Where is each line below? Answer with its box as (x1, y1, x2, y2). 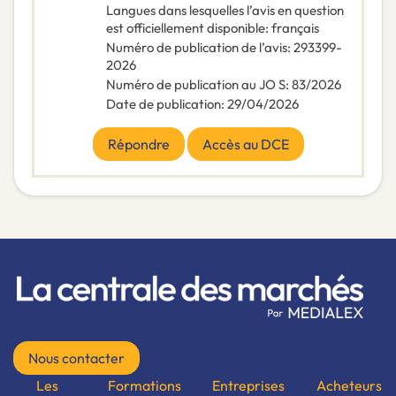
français (271, 19, 319, 37)
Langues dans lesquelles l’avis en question (106, 2, 344, 19)
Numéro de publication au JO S (106, 76, 286, 94)
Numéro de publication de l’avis (106, 39, 287, 57)
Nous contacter (28, 349, 125, 368)
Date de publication (106, 95, 221, 113)
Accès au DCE (202, 135, 289, 154)
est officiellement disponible (106, 19, 265, 37)
